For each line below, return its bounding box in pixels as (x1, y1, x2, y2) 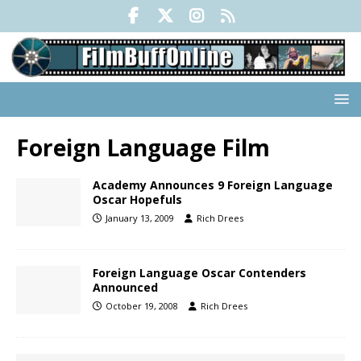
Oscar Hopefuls (93, 192, 182, 208)
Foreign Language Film (16, 132, 270, 164)
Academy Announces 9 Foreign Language (93, 177, 333, 193)
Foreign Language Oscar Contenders (93, 265, 306, 281)
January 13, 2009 (106, 212, 174, 225)
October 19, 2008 (106, 300, 178, 313)
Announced (93, 280, 158, 296)
